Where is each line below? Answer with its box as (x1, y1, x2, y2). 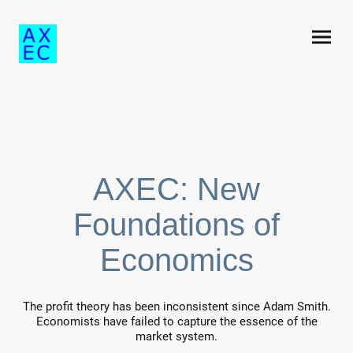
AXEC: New (93, 171, 260, 206)
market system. (136, 329, 217, 344)
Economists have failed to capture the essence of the (35, 314, 318, 329)
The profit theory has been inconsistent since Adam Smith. (22, 299, 331, 314)
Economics (99, 242, 254, 277)
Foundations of (73, 206, 280, 242)
